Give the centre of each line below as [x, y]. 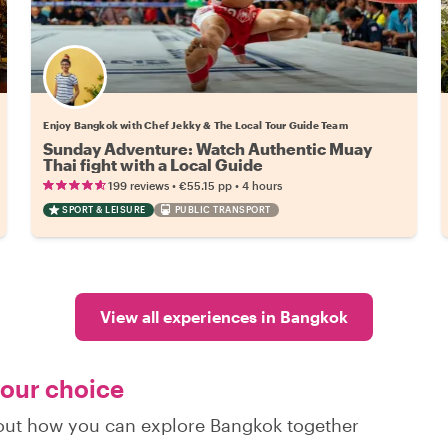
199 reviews [139, 185]
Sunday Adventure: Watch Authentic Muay [208, 148]
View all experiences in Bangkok [224, 316]
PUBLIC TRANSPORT [222, 209]
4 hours [262, 185]
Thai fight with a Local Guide [153, 164]
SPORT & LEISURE [104, 209]
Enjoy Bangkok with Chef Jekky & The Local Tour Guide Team [195, 124]
